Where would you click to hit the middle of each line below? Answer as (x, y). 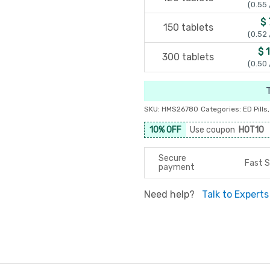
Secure (172, 158)
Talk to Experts (235, 194)
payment (177, 167)
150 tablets (188, 27)
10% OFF (165, 130)
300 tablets (188, 57)
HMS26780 (180, 109)
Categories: (222, 109)
